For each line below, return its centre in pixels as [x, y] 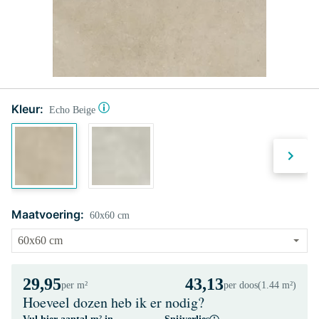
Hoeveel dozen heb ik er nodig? [114, 302]
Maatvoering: [48, 214]
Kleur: [27, 109]
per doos [241, 285]
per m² [74, 285]
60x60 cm [110, 215]
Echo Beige [72, 110]
